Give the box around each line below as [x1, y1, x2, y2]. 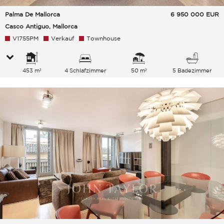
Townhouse [86, 34, 120, 41]
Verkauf [51, 34, 74, 41]
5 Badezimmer [172, 67, 212, 73]
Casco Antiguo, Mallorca [5, 22, 77, 29]
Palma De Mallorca [5, 10, 60, 17]
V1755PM [12, 34, 38, 41]
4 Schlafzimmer [64, 67, 106, 73]
